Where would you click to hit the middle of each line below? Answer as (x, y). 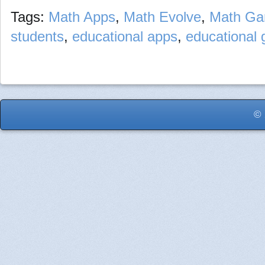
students (37, 37)
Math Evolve (162, 17)
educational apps (125, 37)
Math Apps (82, 17)
